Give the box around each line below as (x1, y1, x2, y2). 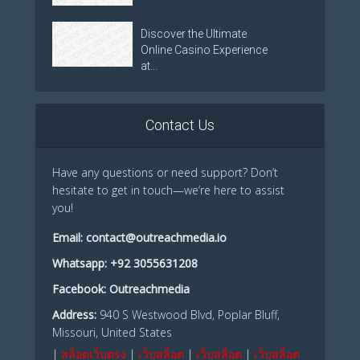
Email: (52, 230, 86, 245)
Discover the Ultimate (141, 27, 247, 40)
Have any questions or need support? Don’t (52, 165, 278, 180)
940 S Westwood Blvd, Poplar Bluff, (96, 307, 280, 322)
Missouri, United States (52, 325, 172, 340)
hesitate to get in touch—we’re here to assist (52, 182, 284, 198)
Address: (52, 307, 96, 322)
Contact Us (145, 117, 215, 133)
